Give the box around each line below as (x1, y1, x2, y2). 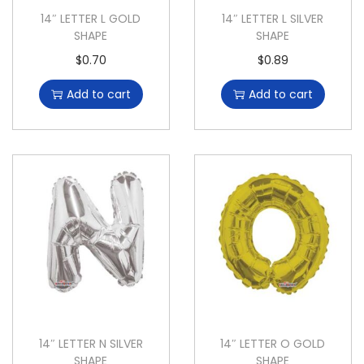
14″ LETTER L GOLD (41, 11, 141, 28)
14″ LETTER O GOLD (220, 336, 326, 353)
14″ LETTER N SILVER (38, 336, 143, 353)
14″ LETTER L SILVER (222, 11, 324, 28)
